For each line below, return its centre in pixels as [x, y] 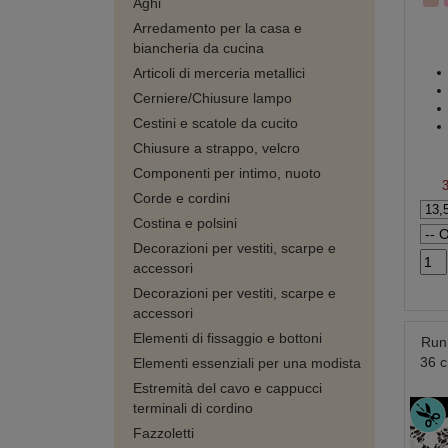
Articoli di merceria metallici [219, 73]
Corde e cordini [181, 198]
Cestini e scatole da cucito [215, 123]
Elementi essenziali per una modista [247, 363]
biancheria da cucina [198, 48]
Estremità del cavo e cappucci [227, 388]
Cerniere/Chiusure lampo [212, 98]
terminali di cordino [193, 408]
